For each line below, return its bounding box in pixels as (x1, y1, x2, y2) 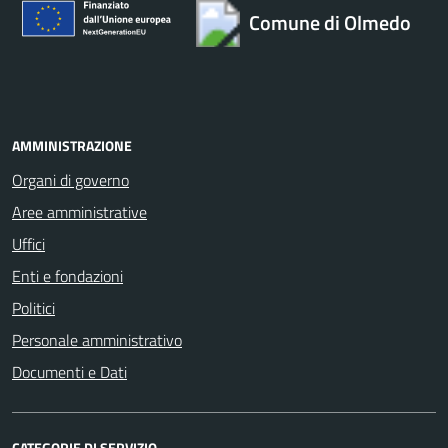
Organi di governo (12, 168, 129, 193)
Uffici (12, 232, 45, 257)
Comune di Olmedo (248, 7, 411, 39)
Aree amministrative (12, 200, 147, 225)
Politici (12, 296, 55, 321)
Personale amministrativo (12, 328, 182, 353)
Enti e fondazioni (12, 264, 123, 289)
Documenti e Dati (12, 360, 127, 385)
